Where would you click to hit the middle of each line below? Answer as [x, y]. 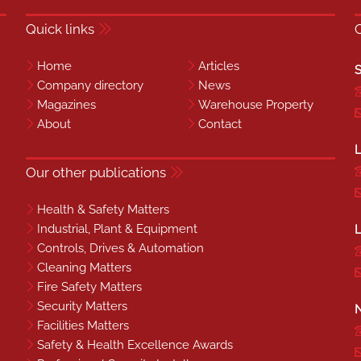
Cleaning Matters [84, 267]
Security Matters [82, 306]
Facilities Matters [83, 325]
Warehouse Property [255, 104]
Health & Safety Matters [103, 209]
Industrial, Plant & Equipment [117, 228]
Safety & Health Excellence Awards [135, 344]
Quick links [60, 29]
